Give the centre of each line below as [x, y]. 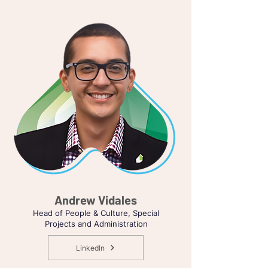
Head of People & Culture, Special [96, 213]
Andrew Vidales [95, 200]
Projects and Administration [96, 224]
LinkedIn [90, 248]
